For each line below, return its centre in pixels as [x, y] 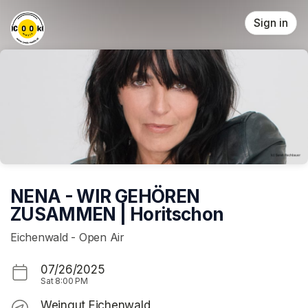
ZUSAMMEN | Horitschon [117, 214]
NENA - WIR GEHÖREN [105, 196]
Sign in [271, 23]
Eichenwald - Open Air [67, 238]
